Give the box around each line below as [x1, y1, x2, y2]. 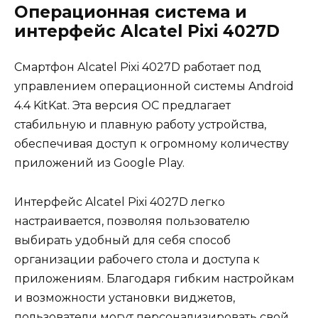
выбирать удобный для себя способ [14, 233, 231, 247]
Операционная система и [14, 2, 247, 23]
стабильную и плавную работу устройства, [14, 118, 266, 132]
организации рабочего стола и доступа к [14, 252, 260, 266]
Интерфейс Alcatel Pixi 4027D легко [14, 194, 225, 209]
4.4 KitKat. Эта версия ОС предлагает [14, 99, 231, 113]
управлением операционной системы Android [14, 79, 294, 94]
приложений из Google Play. [14, 156, 185, 170]
